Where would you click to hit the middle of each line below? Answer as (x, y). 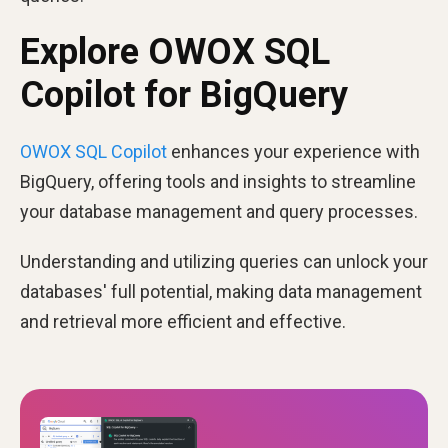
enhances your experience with (293, 152)
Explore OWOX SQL (175, 52)
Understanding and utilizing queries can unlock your (224, 262)
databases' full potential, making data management (221, 292)
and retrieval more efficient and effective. (183, 322)
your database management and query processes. (219, 212)
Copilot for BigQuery (184, 95)
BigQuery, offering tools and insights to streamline (218, 182)
